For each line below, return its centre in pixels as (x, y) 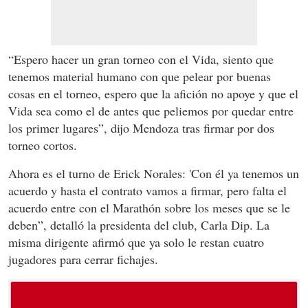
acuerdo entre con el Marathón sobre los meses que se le (149, 208)
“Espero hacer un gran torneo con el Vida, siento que (141, 59)
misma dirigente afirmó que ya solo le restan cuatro (136, 242)
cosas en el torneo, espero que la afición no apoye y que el (153, 93)
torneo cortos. (43, 145)
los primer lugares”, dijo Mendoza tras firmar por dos (141, 128)
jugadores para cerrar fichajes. (83, 259)
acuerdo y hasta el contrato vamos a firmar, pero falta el (147, 190)
